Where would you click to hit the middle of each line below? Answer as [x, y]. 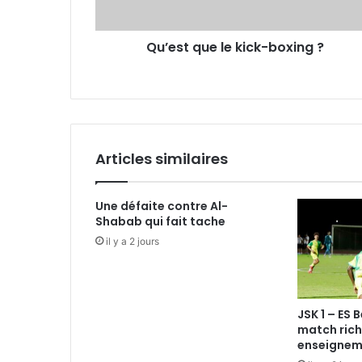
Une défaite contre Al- [162, 206]
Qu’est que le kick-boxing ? [235, 47]
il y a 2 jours [133, 241]
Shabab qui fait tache [160, 221]
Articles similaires [162, 159]
